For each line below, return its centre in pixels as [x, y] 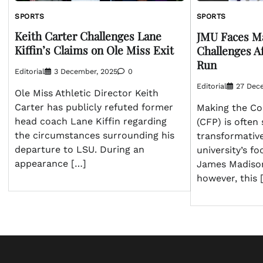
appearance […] [50, 164]
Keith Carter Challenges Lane [88, 36]
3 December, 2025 [86, 72]
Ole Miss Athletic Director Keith [87, 93]
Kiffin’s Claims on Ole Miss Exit [94, 50]
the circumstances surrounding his [95, 136]
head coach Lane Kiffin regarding [91, 122]
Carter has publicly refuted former [94, 107]
